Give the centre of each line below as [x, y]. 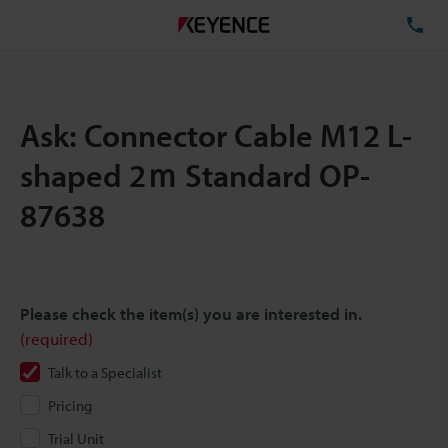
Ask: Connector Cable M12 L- [216, 135]
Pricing [70, 405]
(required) [56, 338]
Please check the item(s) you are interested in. [191, 313]
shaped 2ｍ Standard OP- [195, 175]
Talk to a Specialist [105, 372]
